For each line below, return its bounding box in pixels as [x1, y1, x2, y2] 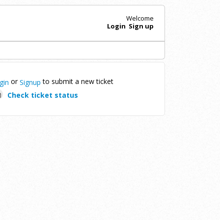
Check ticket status [7, 90, 78, 100]
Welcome [126, 13, 154, 23]
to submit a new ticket [40, 77, 113, 86]
